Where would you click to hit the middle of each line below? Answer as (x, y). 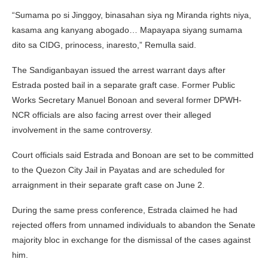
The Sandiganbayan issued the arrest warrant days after (119, 70)
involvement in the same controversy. (82, 130)
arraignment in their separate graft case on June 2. (108, 185)
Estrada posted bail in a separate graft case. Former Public (124, 85)
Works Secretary (45, 100)
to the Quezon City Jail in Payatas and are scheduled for (118, 170)
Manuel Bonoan (107, 100)
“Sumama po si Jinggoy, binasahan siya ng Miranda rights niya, (132, 15)
